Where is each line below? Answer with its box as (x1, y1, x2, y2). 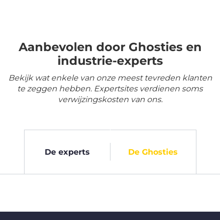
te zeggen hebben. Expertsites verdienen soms (17, 84, 203, 94)
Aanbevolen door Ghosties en (18, 40, 202, 55)
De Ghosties (128, 147, 178, 157)
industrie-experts (57, 54, 163, 68)
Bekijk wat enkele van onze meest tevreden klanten (8, 73, 212, 83)
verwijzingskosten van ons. (57, 95, 163, 105)
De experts (44, 147, 90, 157)
